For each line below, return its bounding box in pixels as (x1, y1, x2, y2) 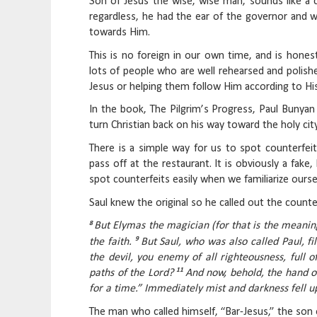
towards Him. (89, 27, 150, 39)
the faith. (89, 236, 135, 248)
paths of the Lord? (89, 267, 177, 279)
